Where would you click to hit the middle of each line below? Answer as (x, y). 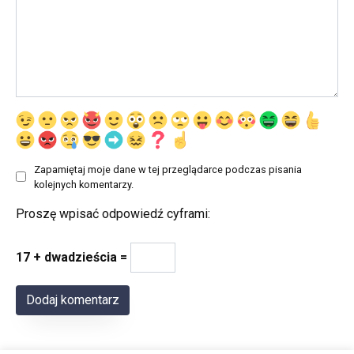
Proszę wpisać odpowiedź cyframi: (113, 213)
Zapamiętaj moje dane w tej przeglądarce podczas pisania (168, 169)
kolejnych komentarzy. (84, 184)
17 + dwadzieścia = (73, 257)
